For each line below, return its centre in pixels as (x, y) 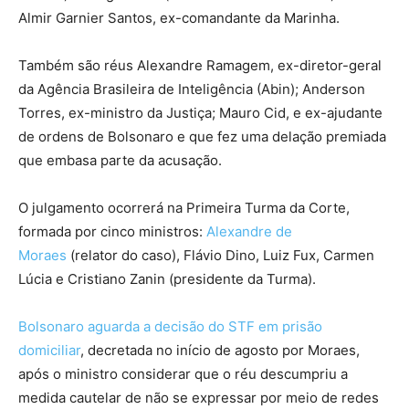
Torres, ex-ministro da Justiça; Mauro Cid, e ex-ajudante (200, 112)
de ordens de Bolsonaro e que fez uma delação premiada (202, 136)
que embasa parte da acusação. (120, 160)
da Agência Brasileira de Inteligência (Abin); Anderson (192, 89)
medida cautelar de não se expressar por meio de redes (199, 397)
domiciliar (49, 350)
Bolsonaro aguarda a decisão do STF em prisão (170, 326)
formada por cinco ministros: (112, 231)
